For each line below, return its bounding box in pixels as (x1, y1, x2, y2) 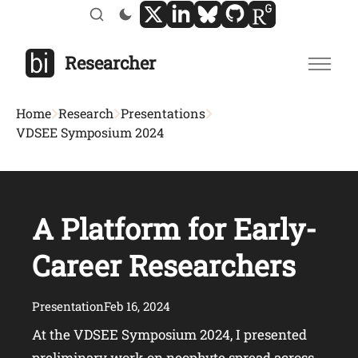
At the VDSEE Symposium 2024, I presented (32, 325, 307, 344)
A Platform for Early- (32, 209, 316, 249)
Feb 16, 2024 (104, 298, 170, 315)
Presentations (121, 105, 205, 122)
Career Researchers (32, 246, 296, 285)
